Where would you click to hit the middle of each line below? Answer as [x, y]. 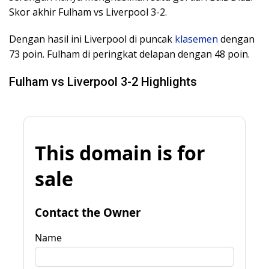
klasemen [196, 39]
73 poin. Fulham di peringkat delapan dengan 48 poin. [129, 54]
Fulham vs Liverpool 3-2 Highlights [103, 81]
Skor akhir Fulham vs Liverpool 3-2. [88, 12]
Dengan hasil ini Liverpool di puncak [92, 39]
